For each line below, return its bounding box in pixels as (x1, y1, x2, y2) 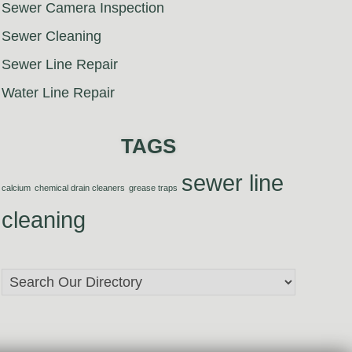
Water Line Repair (2, 85, 115, 101)
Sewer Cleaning (2, 28, 101, 45)
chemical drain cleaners (35, 183, 125, 193)
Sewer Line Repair (2, 57, 118, 73)
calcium (2, 183, 31, 193)
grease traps (129, 183, 178, 193)
